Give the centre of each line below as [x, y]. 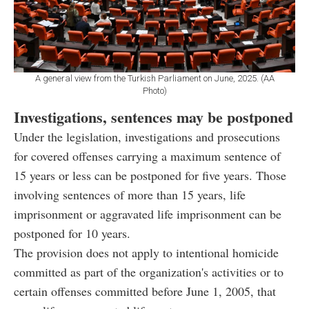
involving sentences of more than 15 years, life [130, 194]
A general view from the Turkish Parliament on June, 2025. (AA [154, 78]
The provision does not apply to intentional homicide [146, 252]
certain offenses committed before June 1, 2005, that [145, 291]
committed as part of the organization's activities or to [149, 271]
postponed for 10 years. [72, 233]
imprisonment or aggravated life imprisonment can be [148, 213]
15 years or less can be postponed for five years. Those [150, 175]
